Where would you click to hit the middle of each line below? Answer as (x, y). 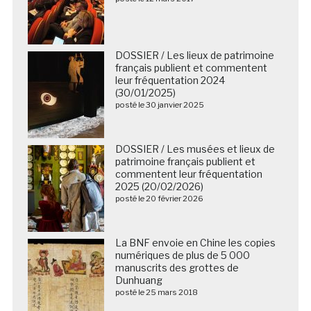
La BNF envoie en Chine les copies (195, 242)
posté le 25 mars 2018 (156, 292)
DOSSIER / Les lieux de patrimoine (194, 55)
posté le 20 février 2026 (159, 198)
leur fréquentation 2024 (170, 80)
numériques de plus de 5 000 (182, 255)
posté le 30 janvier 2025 (159, 104)
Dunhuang (138, 280)
